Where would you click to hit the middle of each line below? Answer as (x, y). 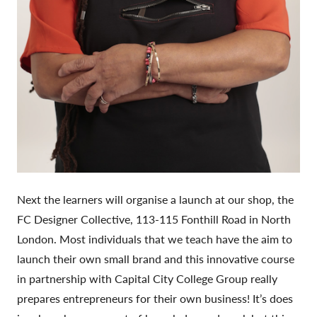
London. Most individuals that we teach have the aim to (155, 238)
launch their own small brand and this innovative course (156, 258)
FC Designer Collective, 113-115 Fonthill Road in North (154, 219)
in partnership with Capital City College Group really (147, 278)
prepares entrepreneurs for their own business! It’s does (155, 298)
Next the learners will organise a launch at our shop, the (155, 199)
